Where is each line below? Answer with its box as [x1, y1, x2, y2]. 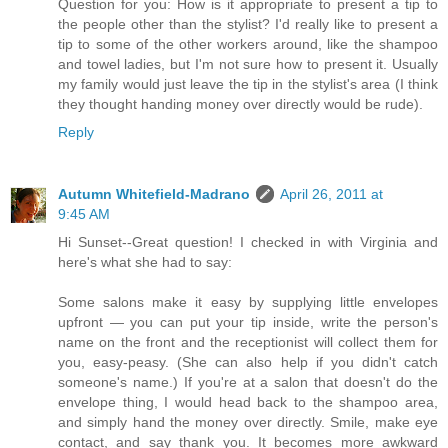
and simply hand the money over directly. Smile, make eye [58, 413, 438, 430]
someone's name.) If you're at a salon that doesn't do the [58, 373, 438, 390]
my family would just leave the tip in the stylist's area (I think [58, 75, 438, 92]
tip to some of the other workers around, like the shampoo [58, 35, 438, 52]
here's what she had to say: [58, 253, 232, 270]
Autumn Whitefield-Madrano [58, 185, 250, 202]
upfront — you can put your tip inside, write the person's [58, 313, 438, 330]
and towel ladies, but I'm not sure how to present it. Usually [58, 55, 438, 72]
